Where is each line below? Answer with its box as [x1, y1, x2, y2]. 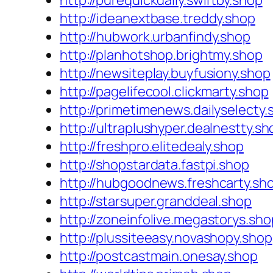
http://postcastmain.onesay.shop [60, 247, 258, 266]
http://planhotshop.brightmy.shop [60, 46, 263, 65]
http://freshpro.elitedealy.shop [60, 137, 244, 156]
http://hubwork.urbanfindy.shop [60, 27, 250, 46]
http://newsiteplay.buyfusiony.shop [60, 64, 271, 83]
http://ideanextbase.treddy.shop [60, 9, 255, 28]
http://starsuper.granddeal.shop [60, 192, 252, 211]
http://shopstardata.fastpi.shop [60, 155, 249, 174]
